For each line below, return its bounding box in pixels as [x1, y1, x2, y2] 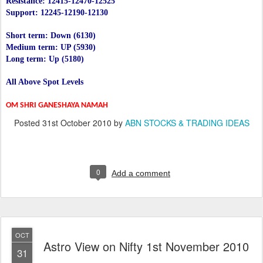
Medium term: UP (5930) [6, 43, 96, 52]
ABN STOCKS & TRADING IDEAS [124, 117, 249, 129]
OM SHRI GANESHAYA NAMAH [6, 101, 108, 110]
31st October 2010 [42, 117, 112, 129]
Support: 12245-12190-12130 [6, 8, 108, 18]
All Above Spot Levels [6, 77, 83, 87]
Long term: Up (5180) [6, 55, 84, 64]
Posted [14, 117, 42, 129]
